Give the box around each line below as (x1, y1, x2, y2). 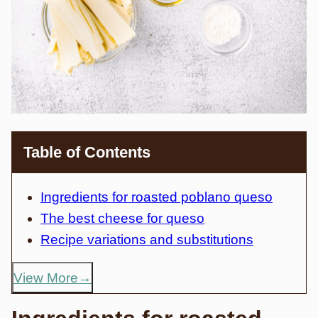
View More (13, 270, 78, 285)
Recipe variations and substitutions (40, 232, 253, 247)
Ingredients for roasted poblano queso (40, 190, 273, 204)
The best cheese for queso (40, 211, 204, 226)
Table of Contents (23, 143, 150, 161)
